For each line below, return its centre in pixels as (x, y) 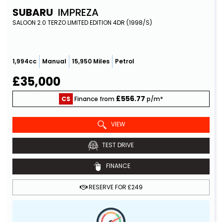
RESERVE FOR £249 (115, 187)
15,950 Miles (91, 61)
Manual (54, 61)
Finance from (94, 99)
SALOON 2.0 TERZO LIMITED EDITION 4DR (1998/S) (82, 23)
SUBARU (33, 12)
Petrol (125, 61)
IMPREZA (77, 12)
